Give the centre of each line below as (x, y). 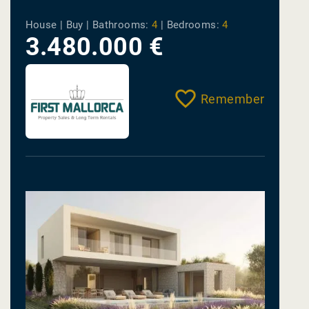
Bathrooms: (120, 25)
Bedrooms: (193, 25)
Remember (232, 99)
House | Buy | (59, 25)
